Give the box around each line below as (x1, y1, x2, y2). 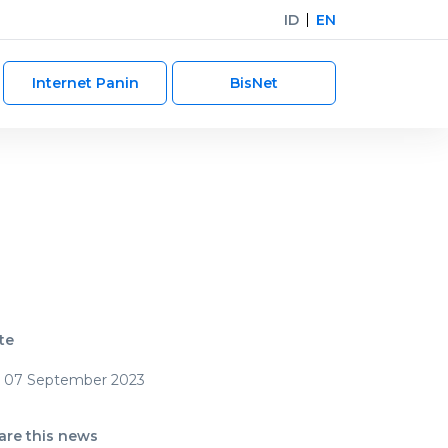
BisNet (230, 74, 278, 92)
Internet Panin (31, 74, 139, 92)
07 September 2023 (3, 371, 145, 389)
